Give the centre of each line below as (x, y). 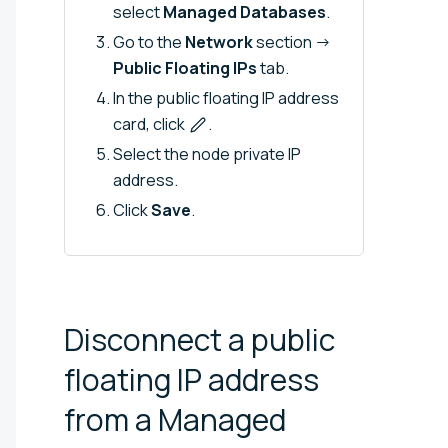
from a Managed (175, 419)
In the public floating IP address (226, 97)
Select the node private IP (207, 153)
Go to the (149, 41)
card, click (150, 123)
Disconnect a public (199, 339)
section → (292, 41)
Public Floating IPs (185, 67)
